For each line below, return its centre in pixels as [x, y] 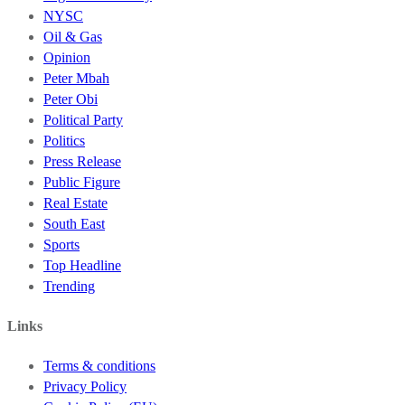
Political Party [83, 119]
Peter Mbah [76, 78]
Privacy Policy [85, 387]
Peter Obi [71, 99]
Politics [64, 140]
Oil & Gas [73, 36]
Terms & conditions [99, 366]
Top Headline [82, 265]
